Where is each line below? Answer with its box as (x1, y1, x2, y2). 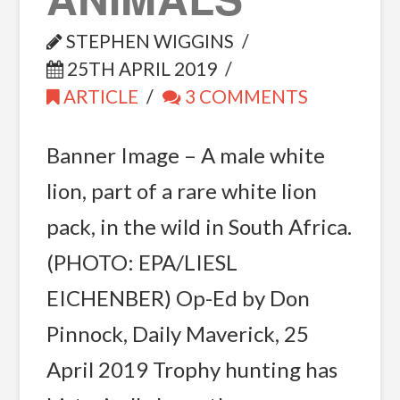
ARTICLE (59, 85, 138, 107)
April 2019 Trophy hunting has (46, 355, 337, 382)
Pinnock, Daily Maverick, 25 (46, 320, 309, 346)
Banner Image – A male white (46, 141, 325, 168)
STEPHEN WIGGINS (62, 29, 234, 52)
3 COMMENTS (181, 85, 309, 107)
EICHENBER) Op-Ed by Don (46, 284, 310, 311)
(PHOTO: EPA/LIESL (46, 248, 237, 275)
